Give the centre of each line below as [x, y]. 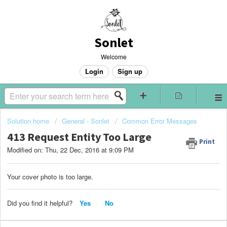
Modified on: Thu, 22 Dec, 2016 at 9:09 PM [70, 150]
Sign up [130, 71]
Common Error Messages [160, 121]
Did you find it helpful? [40, 203]
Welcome [113, 56]
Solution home [29, 121]
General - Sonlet [86, 121]
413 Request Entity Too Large [79, 137]
